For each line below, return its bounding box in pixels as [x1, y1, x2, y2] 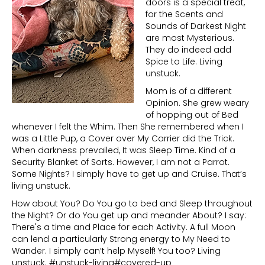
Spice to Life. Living [146, 55, 222, 67]
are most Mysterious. [146, 31, 234, 44]
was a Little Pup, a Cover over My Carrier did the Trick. [12, 132, 234, 144]
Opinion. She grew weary [146, 96, 249, 109]
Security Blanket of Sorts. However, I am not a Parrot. [12, 156, 230, 168]
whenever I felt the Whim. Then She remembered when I [12, 120, 244, 132]
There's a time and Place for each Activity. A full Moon [12, 221, 235, 233]
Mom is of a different [146, 85, 232, 97]
